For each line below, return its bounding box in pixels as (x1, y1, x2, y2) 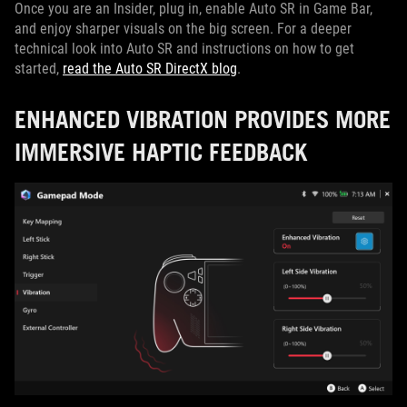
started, (15, 60, 63, 78)
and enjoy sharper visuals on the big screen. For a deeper (15, 20, 352, 38)
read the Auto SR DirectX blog (63, 60, 237, 78)
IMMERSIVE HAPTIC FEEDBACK (15, 137, 307, 167)
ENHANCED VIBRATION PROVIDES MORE (15, 104, 391, 134)
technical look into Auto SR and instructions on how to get (15, 40, 354, 58)
